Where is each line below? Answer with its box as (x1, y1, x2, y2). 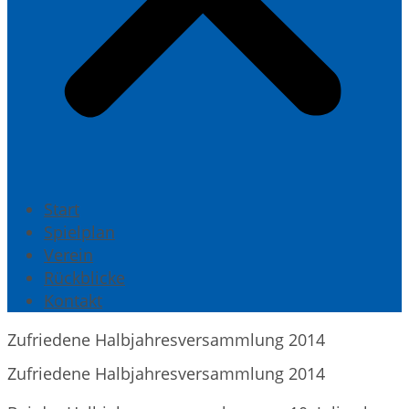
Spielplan (44, 221, 115, 243)
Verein (44, 244, 93, 266)
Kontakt (44, 289, 102, 311)
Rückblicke (44, 267, 125, 288)
